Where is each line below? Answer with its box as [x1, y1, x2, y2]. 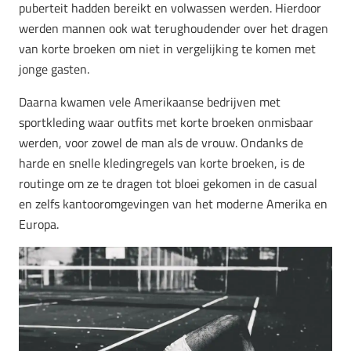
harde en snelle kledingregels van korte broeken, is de [19, 154, 305, 173]
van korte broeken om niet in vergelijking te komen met [19, 39, 316, 59]
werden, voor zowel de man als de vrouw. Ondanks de [19, 133, 303, 153]
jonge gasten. [19, 60, 89, 79]
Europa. [19, 215, 59, 234]
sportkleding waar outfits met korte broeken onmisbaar [19, 113, 313, 132]
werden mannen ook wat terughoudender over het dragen [19, 19, 328, 38]
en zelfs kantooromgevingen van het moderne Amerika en [19, 194, 327, 214]
